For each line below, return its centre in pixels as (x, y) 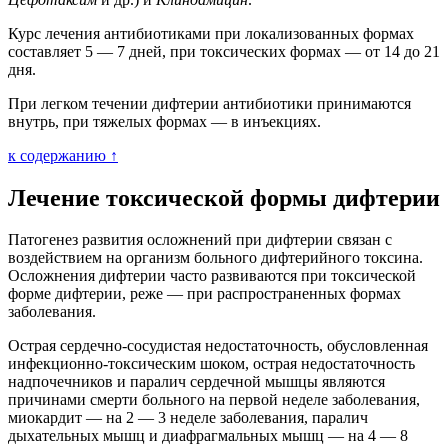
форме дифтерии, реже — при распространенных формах (204, 294)
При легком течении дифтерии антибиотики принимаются (209, 103)
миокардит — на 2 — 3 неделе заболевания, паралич (188, 418)
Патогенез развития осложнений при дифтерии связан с (200, 240)
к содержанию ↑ (63, 155)
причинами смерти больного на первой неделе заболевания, (214, 400)
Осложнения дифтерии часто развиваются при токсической (212, 276)
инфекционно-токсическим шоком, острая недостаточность (211, 364)
